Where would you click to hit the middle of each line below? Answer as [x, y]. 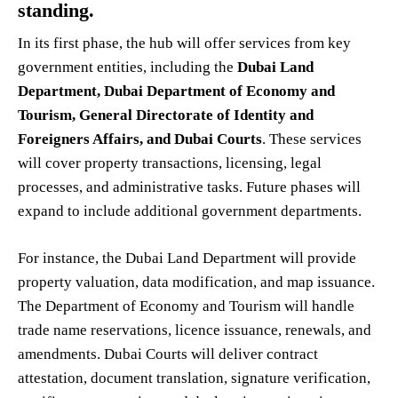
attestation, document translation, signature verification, [194, 378]
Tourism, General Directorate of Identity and [166, 115]
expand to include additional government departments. [190, 211]
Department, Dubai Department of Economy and [176, 92]
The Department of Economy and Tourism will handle [186, 306]
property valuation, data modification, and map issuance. [196, 283]
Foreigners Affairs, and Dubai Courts [140, 139]
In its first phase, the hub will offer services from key [184, 44]
